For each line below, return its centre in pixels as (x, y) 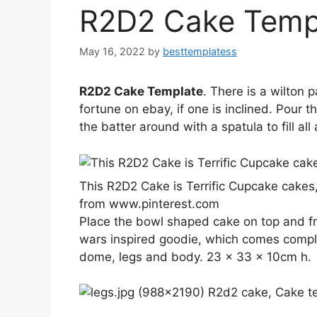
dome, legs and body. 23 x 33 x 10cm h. (195, 257)
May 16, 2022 (112, 52)
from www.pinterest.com (149, 203)
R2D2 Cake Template (141, 92)
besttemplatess (200, 52)
